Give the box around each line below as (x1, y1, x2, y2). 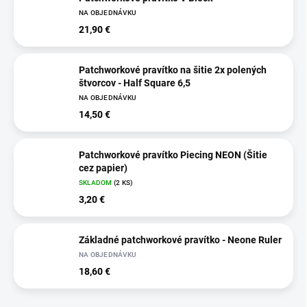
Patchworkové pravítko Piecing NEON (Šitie (79, 149, 267, 161)
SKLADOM (79, 179, 114, 187)
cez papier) (79, 162, 127, 174)
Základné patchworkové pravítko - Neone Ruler (79, 234, 282, 246)
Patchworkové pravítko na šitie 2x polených (79, 64, 267, 76)
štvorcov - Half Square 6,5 (79, 77, 191, 89)
